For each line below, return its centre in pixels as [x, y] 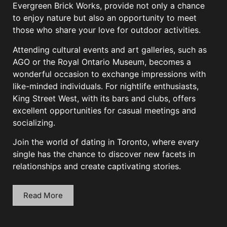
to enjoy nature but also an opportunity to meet [105, 18]
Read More [43, 195]
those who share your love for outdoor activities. [107, 30]
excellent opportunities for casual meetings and [104, 110]
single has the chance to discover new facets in [104, 154]
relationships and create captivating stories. [97, 166]
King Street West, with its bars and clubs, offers [104, 98]
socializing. [34, 122]
